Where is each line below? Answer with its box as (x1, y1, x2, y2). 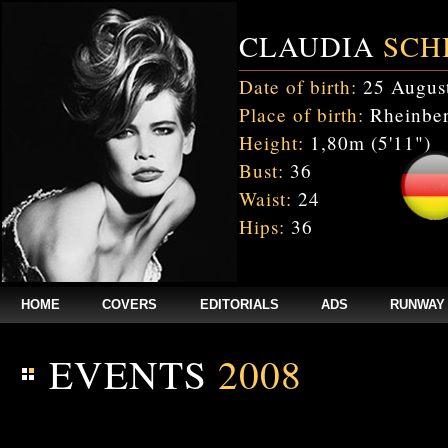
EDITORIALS (199, 297, 279, 312)
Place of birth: (239, 102, 364, 127)
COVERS (102, 297, 158, 312)
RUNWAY (389, 297, 445, 312)
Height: (239, 130, 304, 155)
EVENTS (48, 347, 218, 400)
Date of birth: (239, 74, 357, 99)
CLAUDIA (239, 27, 383, 65)
